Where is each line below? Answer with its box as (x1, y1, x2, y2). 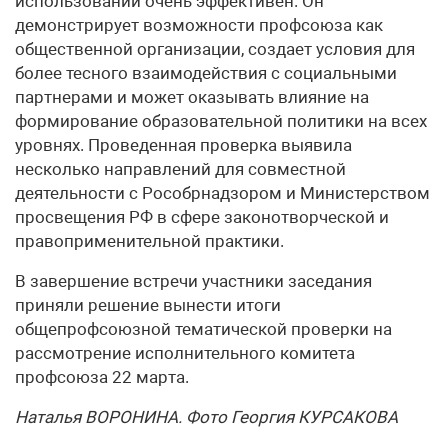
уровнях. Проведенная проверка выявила (15, 134, 352, 155)
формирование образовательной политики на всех (15, 110, 427, 131)
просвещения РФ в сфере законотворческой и (15, 206, 389, 227)
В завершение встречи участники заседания (15, 270, 372, 291)
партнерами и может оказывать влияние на (15, 86, 369, 107)
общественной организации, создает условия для (15, 38, 415, 59)
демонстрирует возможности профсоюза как (15, 14, 383, 35)
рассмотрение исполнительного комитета (15, 342, 355, 363)
